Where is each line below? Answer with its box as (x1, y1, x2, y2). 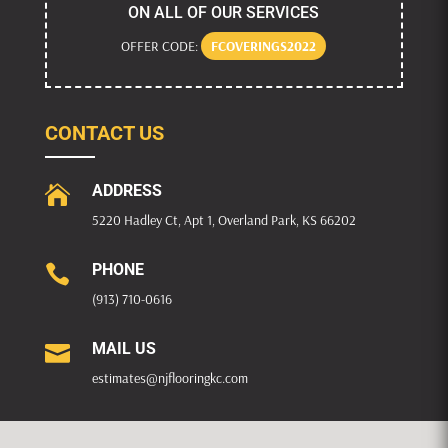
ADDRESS (91, 181, 162, 201)
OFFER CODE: (121, 37, 202, 56)
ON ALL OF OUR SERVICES (128, 3, 320, 23)
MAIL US (91, 339, 156, 359)
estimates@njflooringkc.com (91, 369, 248, 388)
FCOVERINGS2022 (211, 37, 317, 56)
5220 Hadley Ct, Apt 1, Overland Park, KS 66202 (91, 211, 356, 230)
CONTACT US (44, 121, 164, 146)
